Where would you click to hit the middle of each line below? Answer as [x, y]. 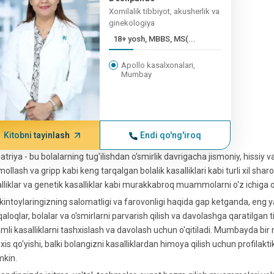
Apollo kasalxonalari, [158, 65]
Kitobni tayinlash [36, 135]
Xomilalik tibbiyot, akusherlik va [165, 11]
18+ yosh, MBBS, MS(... [155, 39]
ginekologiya [132, 23]
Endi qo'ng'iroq [171, 135]
